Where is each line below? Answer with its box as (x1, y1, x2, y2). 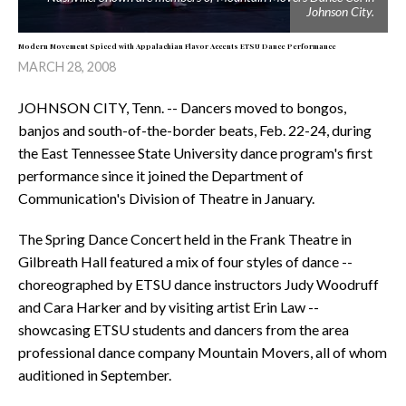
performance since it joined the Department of (18, 167, 304, 184)
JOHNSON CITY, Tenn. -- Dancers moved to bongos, (18, 99, 346, 116)
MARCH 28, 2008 (18, 59, 116, 74)
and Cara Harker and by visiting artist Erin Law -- (18, 298, 319, 315)
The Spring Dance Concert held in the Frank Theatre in (18, 230, 352, 247)
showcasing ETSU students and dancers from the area (18, 321, 349, 338)
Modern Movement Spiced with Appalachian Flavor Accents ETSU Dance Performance (18, 42, 336, 51)
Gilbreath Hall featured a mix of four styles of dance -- (18, 253, 353, 270)
